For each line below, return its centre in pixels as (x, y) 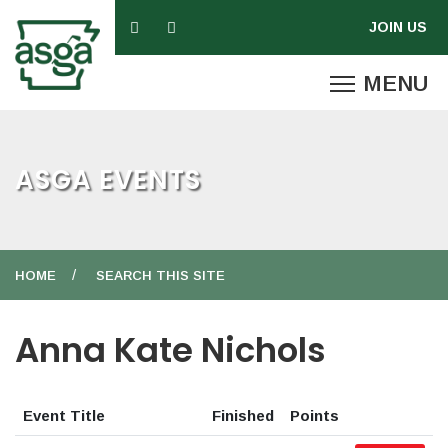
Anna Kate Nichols (170, 350)
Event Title (64, 415)
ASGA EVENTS (108, 179)
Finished (243, 415)
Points (314, 415)
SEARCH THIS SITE (160, 275)
